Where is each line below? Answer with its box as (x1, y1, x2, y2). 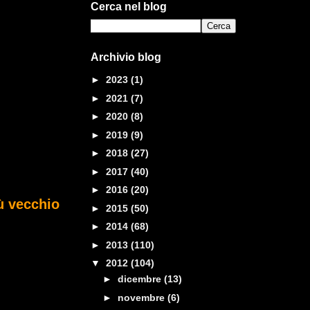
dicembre (117, 273, 164, 284)
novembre (117, 291, 167, 303)
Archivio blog (91, 51, 161, 63)
